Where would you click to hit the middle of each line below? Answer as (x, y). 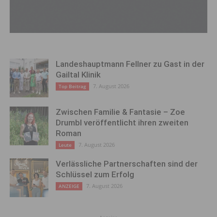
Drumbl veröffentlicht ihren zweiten (122, 122)
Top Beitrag (72, 86)
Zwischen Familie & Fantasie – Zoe (120, 112)
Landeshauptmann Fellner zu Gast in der (130, 64)
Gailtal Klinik (78, 74)
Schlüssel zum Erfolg (95, 174)
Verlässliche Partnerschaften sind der (127, 163)
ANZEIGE (69, 186)
